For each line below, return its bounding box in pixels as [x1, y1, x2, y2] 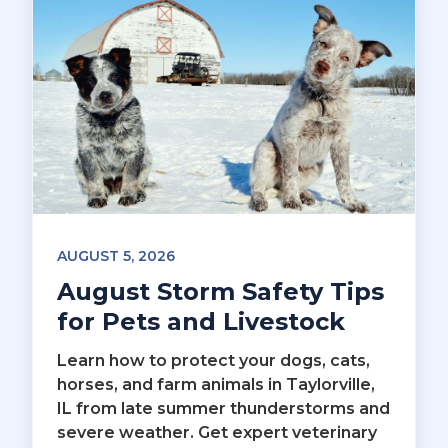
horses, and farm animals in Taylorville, [57, 374, 375, 394]
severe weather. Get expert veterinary [57, 422, 377, 442]
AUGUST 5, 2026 [57, 246, 175, 265]
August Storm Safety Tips [57, 276, 384, 306]
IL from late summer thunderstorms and [57, 398, 390, 418]
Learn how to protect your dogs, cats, [57, 350, 370, 370]
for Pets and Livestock [57, 306, 345, 336]
